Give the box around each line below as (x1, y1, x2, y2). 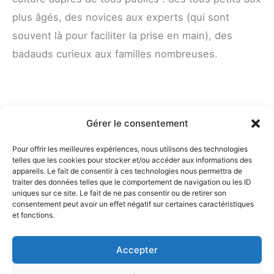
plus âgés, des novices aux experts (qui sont (12, 10, 229, 23)
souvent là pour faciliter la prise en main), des (12, 29, 232, 42)
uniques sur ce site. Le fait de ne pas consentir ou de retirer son (12, 188, 226, 198)
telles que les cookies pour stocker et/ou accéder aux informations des (12, 155, 252, 165)
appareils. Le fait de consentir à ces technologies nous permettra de (12, 166, 242, 176)
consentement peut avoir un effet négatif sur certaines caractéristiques (12, 199, 254, 209)
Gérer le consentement (86, 117, 188, 129)
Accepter (116, 243, 158, 256)
